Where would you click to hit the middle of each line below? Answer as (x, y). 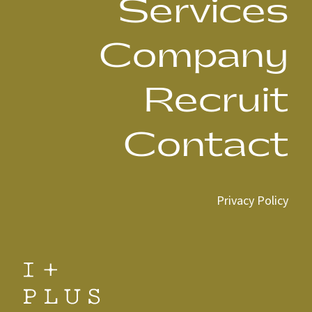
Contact (205, 146)
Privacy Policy (252, 200)
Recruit (216, 101)
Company (193, 56)
